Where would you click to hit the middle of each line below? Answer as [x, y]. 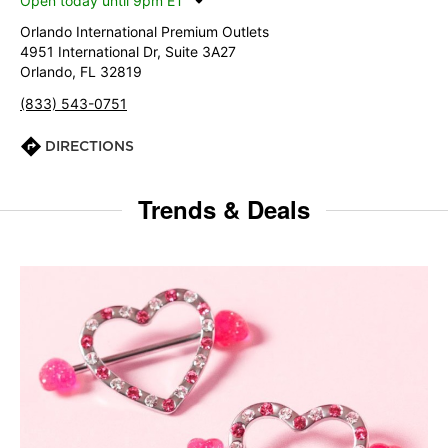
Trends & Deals [224, 209]
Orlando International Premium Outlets [144, 31]
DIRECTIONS [89, 146]
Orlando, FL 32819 [81, 71]
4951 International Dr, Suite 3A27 [128, 51]
